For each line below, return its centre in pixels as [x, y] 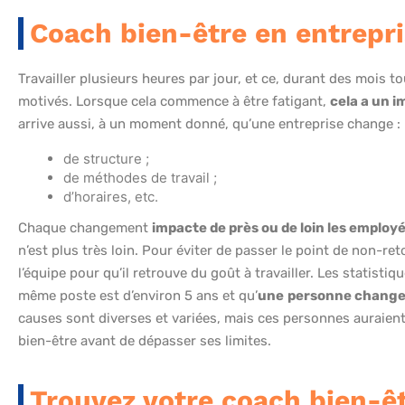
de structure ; [106, 159]
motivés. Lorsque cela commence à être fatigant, [174, 102]
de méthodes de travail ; [140, 178]
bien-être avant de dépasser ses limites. [145, 341]
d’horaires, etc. [111, 197]
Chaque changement [85, 228]
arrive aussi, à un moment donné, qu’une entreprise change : [209, 124]
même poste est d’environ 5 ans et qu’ [138, 296]
